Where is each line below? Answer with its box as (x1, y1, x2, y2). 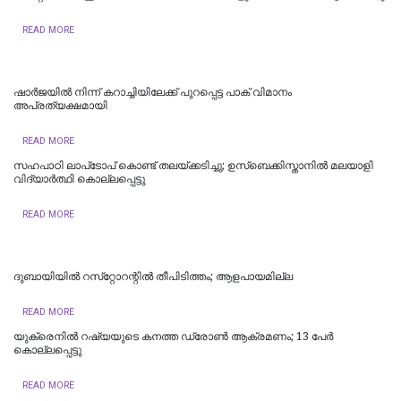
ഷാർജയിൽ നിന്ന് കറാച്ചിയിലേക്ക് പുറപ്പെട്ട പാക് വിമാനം (13, 85, 292, 98)
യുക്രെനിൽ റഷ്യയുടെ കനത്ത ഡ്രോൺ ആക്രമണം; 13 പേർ (13, 329, 333, 343)
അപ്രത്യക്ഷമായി (13, 98, 107, 112)
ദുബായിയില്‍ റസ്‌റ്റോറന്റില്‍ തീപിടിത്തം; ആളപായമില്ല (13, 269, 293, 283)
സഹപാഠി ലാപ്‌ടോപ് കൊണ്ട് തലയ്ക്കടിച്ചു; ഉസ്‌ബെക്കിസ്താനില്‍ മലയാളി (13, 158, 373, 172)
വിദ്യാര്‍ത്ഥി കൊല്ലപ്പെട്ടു (13, 172, 145, 185)
